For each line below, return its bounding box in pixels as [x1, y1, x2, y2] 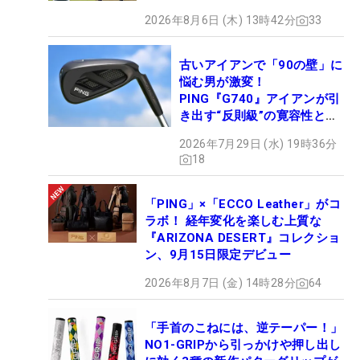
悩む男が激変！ [179, 75, 266, 89]
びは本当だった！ [179, 125, 279, 140]
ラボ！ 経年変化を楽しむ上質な [145, 214, 321, 228]
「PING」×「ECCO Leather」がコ [145, 197, 342, 211]
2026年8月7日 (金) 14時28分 [145, 276, 296, 289]
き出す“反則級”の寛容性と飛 [179, 108, 338, 123]
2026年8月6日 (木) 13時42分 [145, 14, 296, 27]
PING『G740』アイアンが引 [179, 92, 341, 106]
